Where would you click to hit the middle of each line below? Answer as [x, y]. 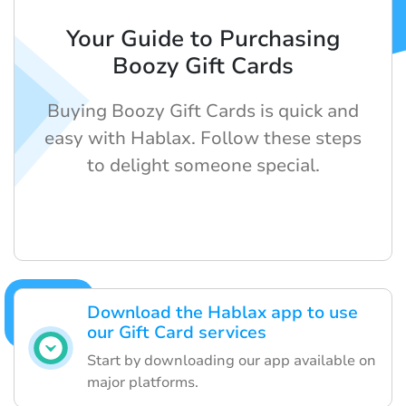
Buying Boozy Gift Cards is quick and [203, 111]
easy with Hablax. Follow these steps [203, 139]
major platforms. [143, 383]
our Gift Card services [177, 333]
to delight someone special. [203, 166]
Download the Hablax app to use [222, 313]
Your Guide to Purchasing [203, 39]
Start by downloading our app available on [232, 361]
